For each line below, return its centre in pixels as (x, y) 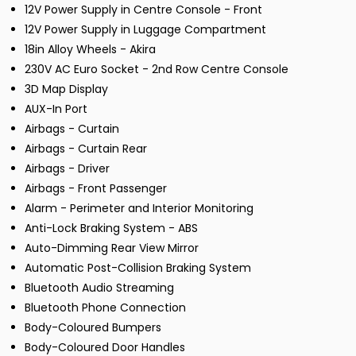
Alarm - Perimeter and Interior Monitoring (139, 209)
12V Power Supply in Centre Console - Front (143, 10)
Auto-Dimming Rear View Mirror (112, 248)
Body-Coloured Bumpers (93, 328)
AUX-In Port (56, 109)
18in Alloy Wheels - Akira (90, 50)
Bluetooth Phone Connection (105, 308)
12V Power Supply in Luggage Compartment (145, 30)
